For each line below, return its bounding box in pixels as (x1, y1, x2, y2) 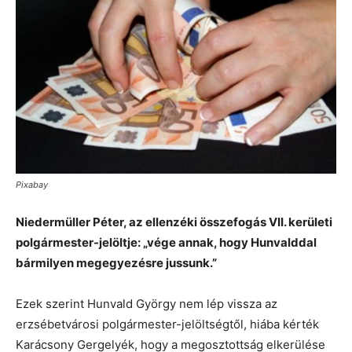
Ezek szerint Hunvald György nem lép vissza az (16, 296, 277, 311)
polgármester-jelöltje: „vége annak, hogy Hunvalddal (16, 235, 317, 250)
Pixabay (16, 179, 48, 190)
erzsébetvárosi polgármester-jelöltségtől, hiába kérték (16, 317, 319, 332)
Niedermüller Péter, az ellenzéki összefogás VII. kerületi (16, 214, 332, 229)
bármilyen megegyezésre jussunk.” (16, 255, 217, 270)
